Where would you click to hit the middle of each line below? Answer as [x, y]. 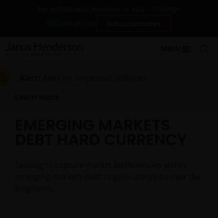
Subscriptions [131, 24]
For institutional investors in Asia [95, 9]
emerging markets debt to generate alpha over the [108, 177]
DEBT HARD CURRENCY [101, 139]
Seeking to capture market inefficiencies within [100, 165]
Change [166, 9]
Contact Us [75, 23]
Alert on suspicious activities [95, 78]
